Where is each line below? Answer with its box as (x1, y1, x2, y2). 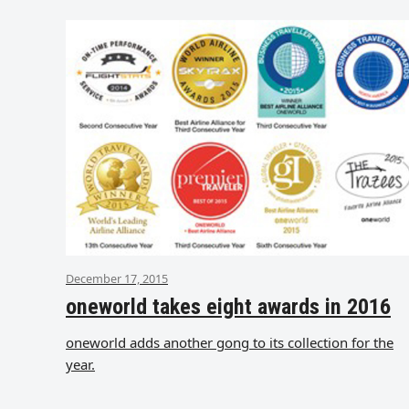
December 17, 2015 (66, 270, 168, 288)
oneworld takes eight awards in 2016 (66, 294, 391, 320)
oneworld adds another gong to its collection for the (66, 333, 393, 352)
